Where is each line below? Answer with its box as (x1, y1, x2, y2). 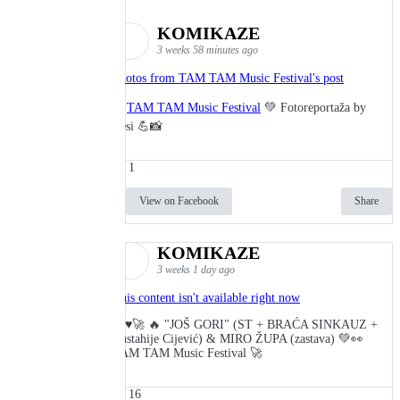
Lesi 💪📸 (112, 120, 162, 134)
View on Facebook (139, 195, 219, 208)
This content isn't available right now (112, 291, 300, 305)
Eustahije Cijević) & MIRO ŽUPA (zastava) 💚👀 (112, 332, 363, 346)
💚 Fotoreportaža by (261, 101, 366, 115)
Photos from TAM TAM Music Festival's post (112, 71, 344, 86)
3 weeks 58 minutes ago (157, 44, 258, 57)
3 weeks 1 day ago (157, 263, 235, 277)
